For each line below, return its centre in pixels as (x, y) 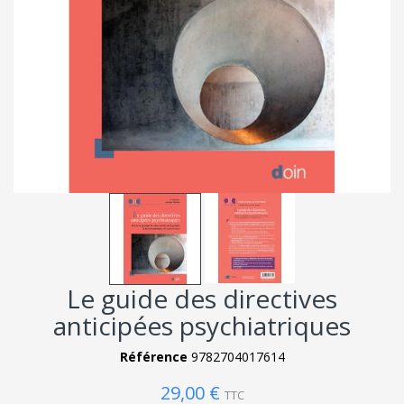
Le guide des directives (202, 298)
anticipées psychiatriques (202, 325)
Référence (153, 356)
